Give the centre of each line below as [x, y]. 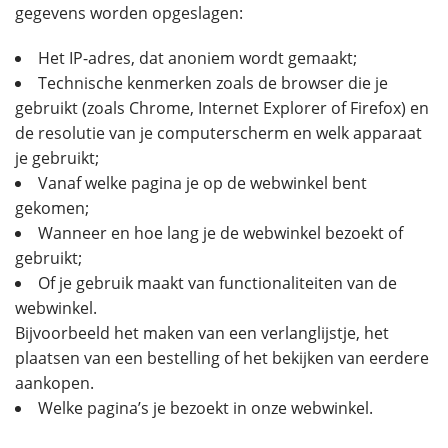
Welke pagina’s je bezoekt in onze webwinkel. [205, 408]
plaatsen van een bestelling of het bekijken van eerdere [222, 358]
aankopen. [54, 383]
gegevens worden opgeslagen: [129, 13]
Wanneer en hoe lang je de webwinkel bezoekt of [220, 233]
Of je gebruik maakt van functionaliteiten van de [217, 283]
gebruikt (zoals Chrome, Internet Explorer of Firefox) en [222, 108]
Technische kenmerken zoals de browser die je [213, 83]
